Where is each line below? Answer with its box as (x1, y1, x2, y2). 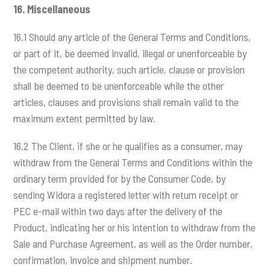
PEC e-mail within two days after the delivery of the (13, 204, 223, 218)
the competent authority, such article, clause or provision (13, 63, 245, 77)
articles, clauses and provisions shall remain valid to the (13, 95, 239, 109)
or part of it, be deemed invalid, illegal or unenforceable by (13, 46, 247, 60)
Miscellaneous (27, 2, 91, 16)
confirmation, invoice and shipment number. (13, 253, 193, 267)
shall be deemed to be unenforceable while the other (13, 79, 224, 93)
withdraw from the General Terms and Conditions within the (13, 155, 253, 169)
